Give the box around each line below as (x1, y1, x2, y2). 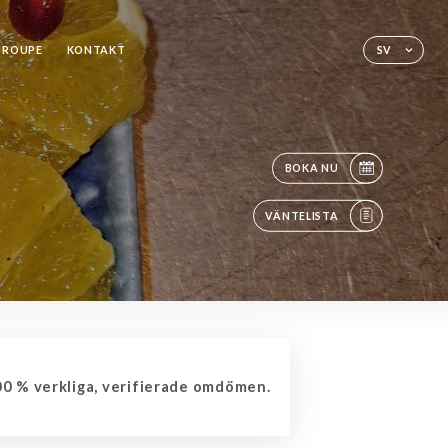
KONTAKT (66, 43, 126, 56)
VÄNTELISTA (265, 209, 339, 222)
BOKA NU (284, 162, 339, 175)
